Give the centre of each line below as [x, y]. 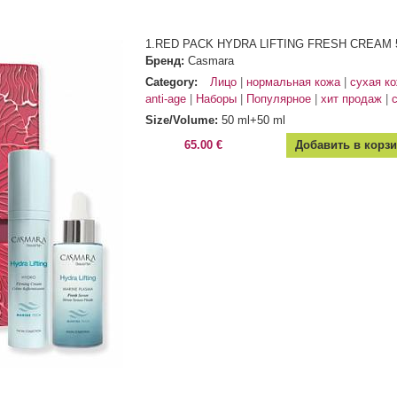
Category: [173, 82]
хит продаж [351, 99]
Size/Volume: [183, 121]
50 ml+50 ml [253, 121]
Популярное [279, 99]
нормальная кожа [293, 82]
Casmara [211, 61]
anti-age [166, 99]
